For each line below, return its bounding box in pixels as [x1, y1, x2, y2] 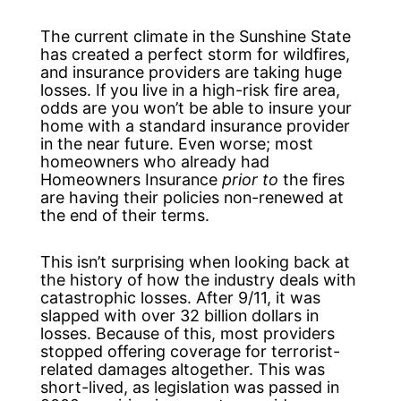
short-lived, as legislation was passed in [39, 377, 339, 397]
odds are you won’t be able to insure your [39, 98, 352, 118]
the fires [277, 170, 345, 190]
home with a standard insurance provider [39, 116, 350, 136]
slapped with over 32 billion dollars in [39, 305, 319, 325]
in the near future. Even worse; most [39, 134, 313, 154]
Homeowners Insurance [39, 170, 222, 190]
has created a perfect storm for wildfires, [39, 45, 350, 64]
